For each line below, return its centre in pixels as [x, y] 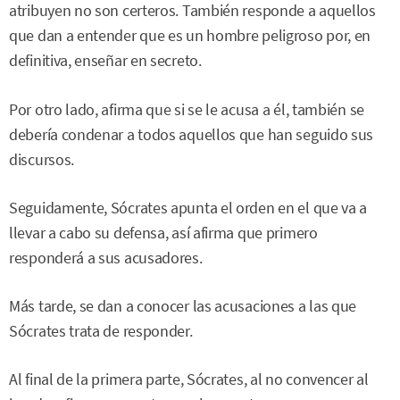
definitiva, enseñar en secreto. [105, 61]
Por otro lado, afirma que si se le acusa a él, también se [187, 109]
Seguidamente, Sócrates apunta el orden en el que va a [188, 208]
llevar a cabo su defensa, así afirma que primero [163, 233]
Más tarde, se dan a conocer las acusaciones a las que [183, 306]
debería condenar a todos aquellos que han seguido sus [192, 134]
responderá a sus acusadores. [106, 258]
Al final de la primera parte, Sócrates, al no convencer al [189, 380]
